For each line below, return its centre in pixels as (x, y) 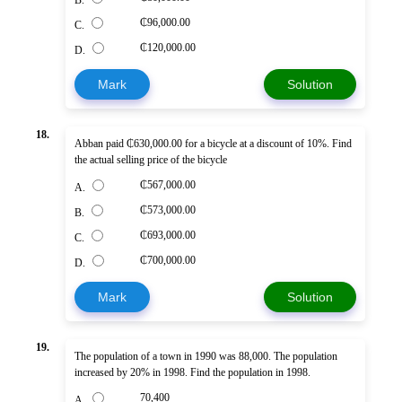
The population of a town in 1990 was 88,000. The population (206, 357)
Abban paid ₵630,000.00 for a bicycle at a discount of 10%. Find (213, 144)
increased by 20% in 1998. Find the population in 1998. (192, 373)
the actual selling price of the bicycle (151, 160)
